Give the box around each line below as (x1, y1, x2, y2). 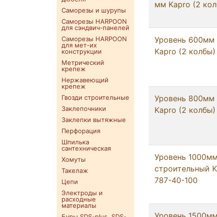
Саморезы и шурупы (62, 6, 126, 15)
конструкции (62, 47, 102, 56)
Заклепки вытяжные (62, 116, 126, 124)
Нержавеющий (62, 76, 108, 84)
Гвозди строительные (62, 93, 129, 102)
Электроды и (62, 189, 103, 197)
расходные (62, 195, 96, 203)
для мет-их (62, 41, 97, 49)
